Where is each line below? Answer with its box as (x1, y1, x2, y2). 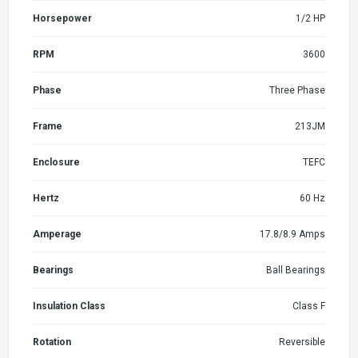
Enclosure (33, 156, 80, 168)
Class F (292, 300, 325, 312)
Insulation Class (33, 300, 105, 312)
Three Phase (269, 84, 325, 96)
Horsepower (33, 12, 92, 24)
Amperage (33, 228, 82, 240)
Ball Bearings (266, 264, 325, 276)
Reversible (279, 336, 325, 348)
